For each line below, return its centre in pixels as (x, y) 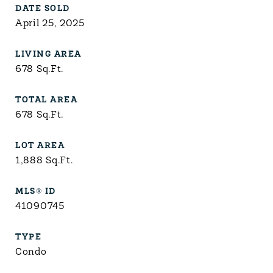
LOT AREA (40, 146)
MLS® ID (36, 192)
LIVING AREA (48, 55)
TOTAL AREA (46, 100)
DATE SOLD (43, 9)
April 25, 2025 (50, 24)
